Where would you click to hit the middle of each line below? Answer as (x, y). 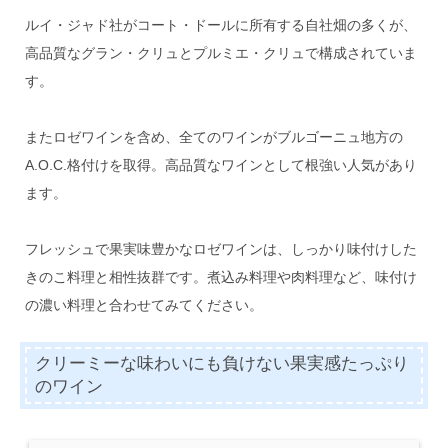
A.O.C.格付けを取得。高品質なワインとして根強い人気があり (220, 165)
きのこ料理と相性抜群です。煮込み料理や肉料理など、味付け (220, 277)
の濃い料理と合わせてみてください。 (143, 305)
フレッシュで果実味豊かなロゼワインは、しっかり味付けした (220, 249)
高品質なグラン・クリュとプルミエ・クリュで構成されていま (220, 53)
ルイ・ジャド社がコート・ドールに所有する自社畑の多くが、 (220, 25)
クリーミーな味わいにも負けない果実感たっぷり (222, 364)
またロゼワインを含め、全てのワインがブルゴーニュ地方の (213, 137)
